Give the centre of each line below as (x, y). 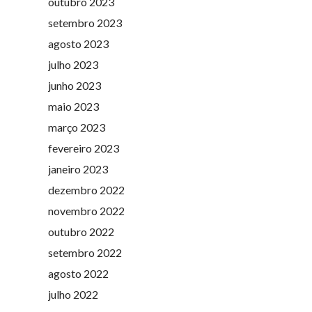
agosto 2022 (78, 273)
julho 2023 (73, 64)
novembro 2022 (86, 210)
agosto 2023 (78, 43)
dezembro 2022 (86, 189)
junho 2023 (74, 85)
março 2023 (76, 127)
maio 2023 (73, 106)
